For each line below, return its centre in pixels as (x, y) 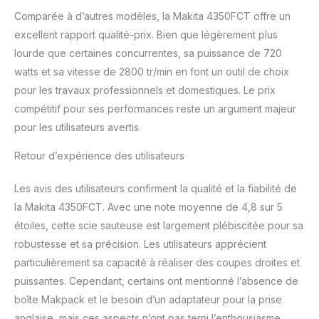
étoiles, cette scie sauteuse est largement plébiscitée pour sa (159, 225)
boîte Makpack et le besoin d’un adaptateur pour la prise (148, 299)
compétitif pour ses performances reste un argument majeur (155, 108)
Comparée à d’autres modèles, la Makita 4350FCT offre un (152, 16)
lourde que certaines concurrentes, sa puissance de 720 (148, 53)
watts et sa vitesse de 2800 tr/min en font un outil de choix (152, 71)
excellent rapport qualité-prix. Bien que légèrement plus (146, 34)
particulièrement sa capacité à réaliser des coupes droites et (157, 262)
